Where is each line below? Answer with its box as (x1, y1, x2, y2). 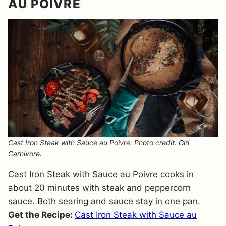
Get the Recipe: (8, 210, 75, 220)
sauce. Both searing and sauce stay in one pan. (8, 196, 200, 206)
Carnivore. (8, 149, 42, 158)
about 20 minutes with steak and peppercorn (8, 183, 191, 193)
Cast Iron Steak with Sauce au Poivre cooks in (8, 169, 194, 179)
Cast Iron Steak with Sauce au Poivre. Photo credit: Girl (8, 138, 189, 147)
